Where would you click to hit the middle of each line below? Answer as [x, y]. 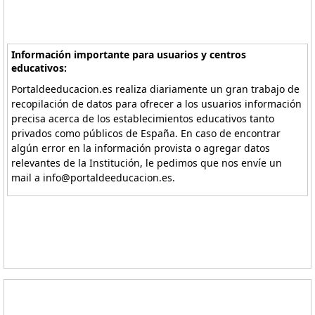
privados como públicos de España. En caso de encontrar [146, 133]
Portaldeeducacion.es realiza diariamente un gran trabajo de [156, 89]
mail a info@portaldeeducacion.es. [94, 178]
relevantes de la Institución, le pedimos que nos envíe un [147, 163]
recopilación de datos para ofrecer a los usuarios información [157, 104]
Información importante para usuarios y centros [129, 54]
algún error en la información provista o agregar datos [141, 148]
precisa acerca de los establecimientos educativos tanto [143, 118]
